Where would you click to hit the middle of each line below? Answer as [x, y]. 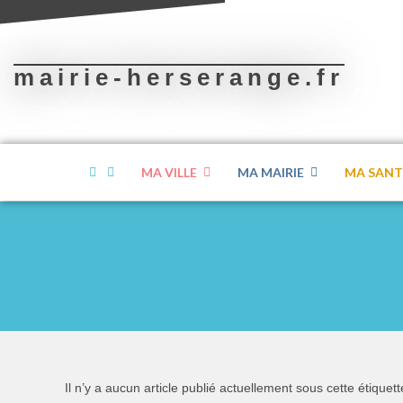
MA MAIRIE [271, 172]
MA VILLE [170, 172]
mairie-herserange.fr [179, 77]
